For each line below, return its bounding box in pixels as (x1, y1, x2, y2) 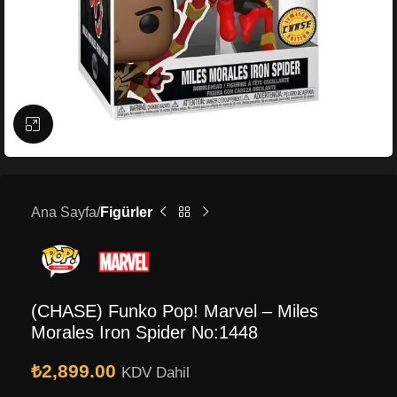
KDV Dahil (121, 363, 190, 381)
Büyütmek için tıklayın (52, 116, 188, 131)
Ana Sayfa (31, 205, 97, 221)
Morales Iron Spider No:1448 (31, 322, 258, 342)
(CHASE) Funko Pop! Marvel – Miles (31, 300, 318, 321)
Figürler (100, 205, 152, 221)
